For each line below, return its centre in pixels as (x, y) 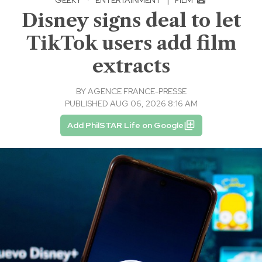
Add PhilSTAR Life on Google (125, 125)
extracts (131, 65)
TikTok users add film (131, 43)
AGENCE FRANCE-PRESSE (137, 91)
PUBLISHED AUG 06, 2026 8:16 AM (131, 103)
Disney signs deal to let (131, 20)
